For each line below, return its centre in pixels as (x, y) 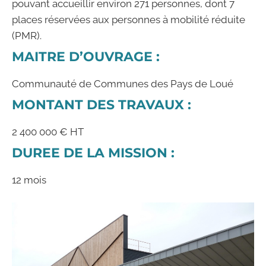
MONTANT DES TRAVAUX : (102, 105)
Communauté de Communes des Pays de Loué (123, 84)
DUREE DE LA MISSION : (93, 153)
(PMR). (27, 36)
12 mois (29, 180)
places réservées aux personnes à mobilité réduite (129, 20)
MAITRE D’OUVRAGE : (86, 57)
